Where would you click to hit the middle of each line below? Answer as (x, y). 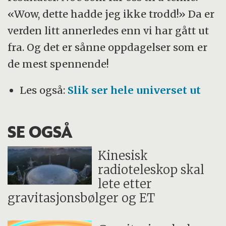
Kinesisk (123, 156)
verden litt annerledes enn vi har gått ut (108, 30)
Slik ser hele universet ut (134, 90)
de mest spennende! (59, 64)
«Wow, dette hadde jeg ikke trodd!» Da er (111, 14)
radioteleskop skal (151, 170)
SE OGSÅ (40, 131)
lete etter (125, 184)
